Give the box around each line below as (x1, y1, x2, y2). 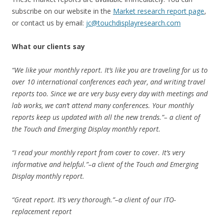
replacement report (12, 206, 72, 216)
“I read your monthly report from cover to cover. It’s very (12, 147, 185, 157)
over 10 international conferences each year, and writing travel (12, 77, 205, 86)
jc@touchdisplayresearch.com (86, 18, 181, 27)
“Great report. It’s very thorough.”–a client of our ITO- (12, 194, 176, 204)
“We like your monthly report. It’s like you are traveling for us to (12, 65, 208, 75)
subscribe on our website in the (12, 6, 113, 16)
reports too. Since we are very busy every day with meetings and (12, 88, 208, 98)
